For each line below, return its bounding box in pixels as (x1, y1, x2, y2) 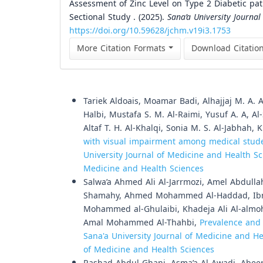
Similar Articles (65, 80, 127, 96)
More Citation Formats (77, 41, 168, 56)
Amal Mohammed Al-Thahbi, (83, 215, 200, 231)
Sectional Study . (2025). (69, 9, 167, 25)
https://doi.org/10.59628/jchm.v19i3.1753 (69, 23, 231, 39)
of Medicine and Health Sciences (83, 242, 214, 258)
